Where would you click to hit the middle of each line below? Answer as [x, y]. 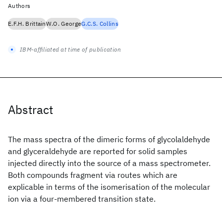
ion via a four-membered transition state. [82, 199]
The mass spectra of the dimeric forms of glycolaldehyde [109, 139]
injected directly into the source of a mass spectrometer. [109, 163]
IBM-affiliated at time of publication [71, 49]
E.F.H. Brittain [27, 24]
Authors [19, 6]
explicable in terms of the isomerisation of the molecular [109, 187]
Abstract [30, 110]
